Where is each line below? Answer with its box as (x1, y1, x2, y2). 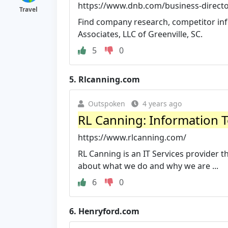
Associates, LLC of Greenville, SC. (78, 28, 203, 40)
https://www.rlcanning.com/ (78, 131, 186, 143)
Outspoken (88, 98, 125, 108)
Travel (19, 5, 38, 14)
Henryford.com (78, 205, 139, 217)
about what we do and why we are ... (78, 160, 218, 172)
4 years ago (142, 98, 182, 108)
